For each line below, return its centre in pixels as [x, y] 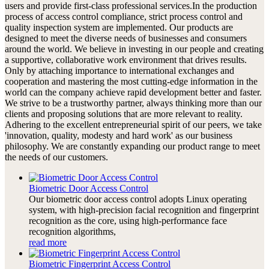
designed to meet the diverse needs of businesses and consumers [126, 38]
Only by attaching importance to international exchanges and [119, 70]
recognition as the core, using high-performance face [128, 220]
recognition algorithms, [72, 231]
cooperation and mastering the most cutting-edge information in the [131, 81]
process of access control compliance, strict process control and [124, 16]
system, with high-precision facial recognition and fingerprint [144, 210]
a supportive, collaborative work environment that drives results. [126, 59]
